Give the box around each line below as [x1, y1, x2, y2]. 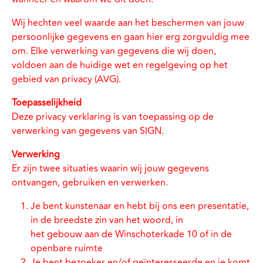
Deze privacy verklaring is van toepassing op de [12, 110, 214, 124]
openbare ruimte [31, 241, 103, 255]
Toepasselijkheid [12, 96, 82, 110]
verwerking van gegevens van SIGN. [12, 124, 164, 138]
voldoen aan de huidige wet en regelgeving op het [12, 58, 228, 72]
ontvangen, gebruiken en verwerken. [12, 176, 168, 190]
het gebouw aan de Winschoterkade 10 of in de [31, 227, 232, 241]
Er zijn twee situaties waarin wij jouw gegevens [12, 161, 209, 176]
